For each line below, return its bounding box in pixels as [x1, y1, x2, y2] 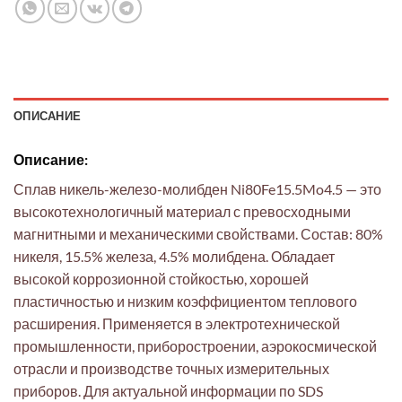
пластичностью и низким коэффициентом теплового [13, 292, 357, 310]
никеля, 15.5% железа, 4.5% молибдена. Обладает [13, 247, 335, 265]
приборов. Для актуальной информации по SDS [13, 381, 323, 399]
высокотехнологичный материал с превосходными [13, 202, 351, 220]
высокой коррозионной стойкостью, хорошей [13, 269, 309, 287]
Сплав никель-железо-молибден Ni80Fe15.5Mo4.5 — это [13, 179, 381, 197]
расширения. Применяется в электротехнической [13, 314, 340, 332]
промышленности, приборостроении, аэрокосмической [13, 336, 377, 354]
